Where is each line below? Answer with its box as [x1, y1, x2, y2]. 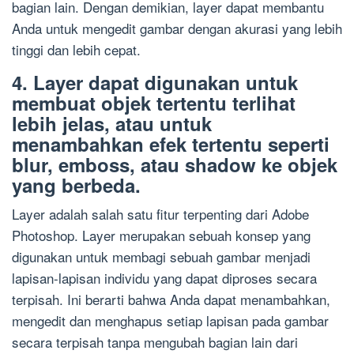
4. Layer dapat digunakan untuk [12, 69, 298, 96]
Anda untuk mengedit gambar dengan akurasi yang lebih [12, 18, 342, 39]
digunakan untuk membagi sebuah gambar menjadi [12, 247, 311, 267]
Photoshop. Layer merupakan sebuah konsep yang [12, 225, 311, 246]
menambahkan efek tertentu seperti [12, 130, 330, 158]
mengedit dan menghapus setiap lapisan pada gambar [12, 311, 329, 331]
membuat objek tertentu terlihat [12, 89, 296, 117]
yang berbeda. [12, 171, 141, 199]
